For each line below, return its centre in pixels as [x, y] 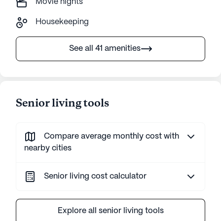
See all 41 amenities [105, 49]
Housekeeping [62, 22]
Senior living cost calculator [95, 176]
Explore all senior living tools [110, 211]
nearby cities [48, 148]
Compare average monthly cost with [111, 136]
